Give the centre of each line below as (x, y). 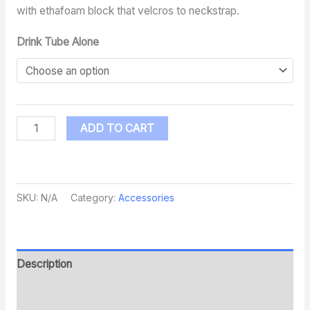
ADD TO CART (117, 128)
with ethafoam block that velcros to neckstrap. (128, 10)
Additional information (67, 293)
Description (44, 264)
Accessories (146, 197)
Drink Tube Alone (57, 42)
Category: (94, 197)
